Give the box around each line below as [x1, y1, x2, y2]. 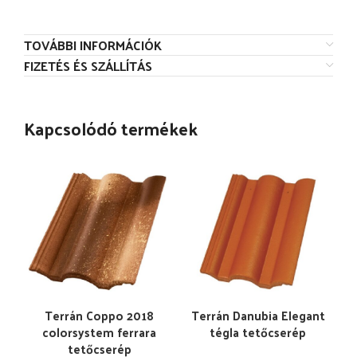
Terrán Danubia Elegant [190, 304, 325, 326]
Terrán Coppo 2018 [45, 304, 154, 326]
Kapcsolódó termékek [24, 112, 198, 144]
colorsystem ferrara [42, 321, 156, 343]
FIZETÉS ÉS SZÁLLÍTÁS [24, 54, 152, 77]
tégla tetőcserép [210, 321, 306, 343]
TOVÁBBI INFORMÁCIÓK [24, 33, 162, 57]
